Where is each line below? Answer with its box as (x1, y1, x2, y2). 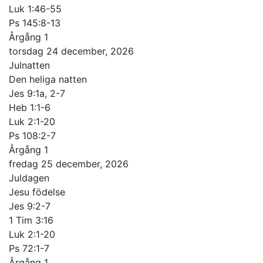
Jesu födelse (9, 186, 65, 198)
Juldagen (9, 171, 49, 184)
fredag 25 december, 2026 (9, 157, 129, 170)
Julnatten (9, 59, 50, 71)
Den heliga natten (9, 73, 87, 85)
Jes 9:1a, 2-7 (9, 87, 65, 99)
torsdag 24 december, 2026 (9, 45, 134, 57)
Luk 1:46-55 (9, 2, 62, 15)
